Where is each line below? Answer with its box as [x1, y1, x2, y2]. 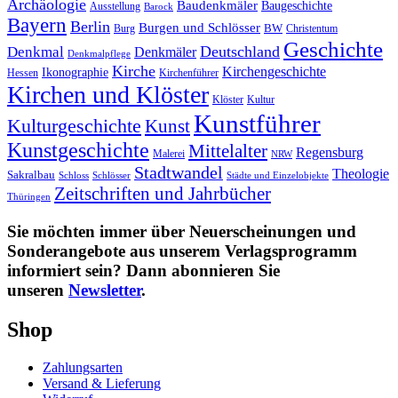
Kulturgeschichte [7, 115, 141, 138]
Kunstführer [194, 109, 321, 139]
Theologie [332, 166, 389, 182]
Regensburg [296, 145, 363, 161]
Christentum [286, 22, 338, 36]
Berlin [70, 18, 110, 36]
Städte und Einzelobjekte [227, 171, 329, 181]
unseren [7, 281, 68, 299]
